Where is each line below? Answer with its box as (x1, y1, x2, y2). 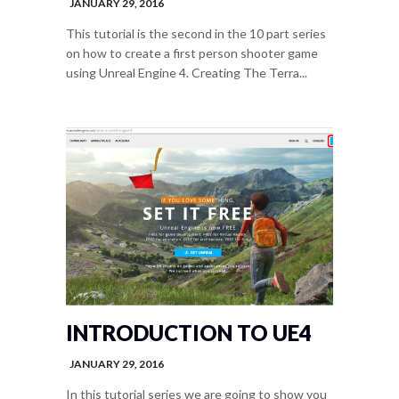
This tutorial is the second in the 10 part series (66, 26, 326, 41)
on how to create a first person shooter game (66, 45, 318, 61)
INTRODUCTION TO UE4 (66, 320, 312, 346)
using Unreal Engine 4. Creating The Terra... (66, 65, 307, 80)
